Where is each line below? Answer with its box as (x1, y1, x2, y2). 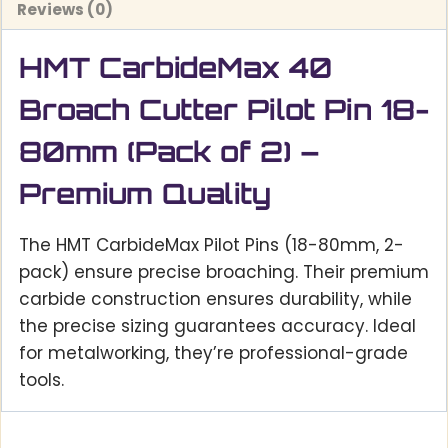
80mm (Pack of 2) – (19, 134, 320, 170)
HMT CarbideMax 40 (19, 50, 332, 86)
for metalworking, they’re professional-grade (19, 341, 408, 366)
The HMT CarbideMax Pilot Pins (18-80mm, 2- (19, 233, 404, 258)
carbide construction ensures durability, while (19, 287, 412, 312)
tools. (19, 368, 64, 393)
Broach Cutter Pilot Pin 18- (19, 92, 429, 128)
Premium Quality (19, 176, 271, 212)
